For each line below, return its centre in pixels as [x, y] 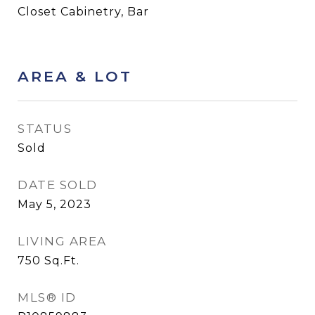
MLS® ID [47, 297]
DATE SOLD [58, 185]
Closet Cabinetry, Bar [83, 12]
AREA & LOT [75, 76]
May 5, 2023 [54, 204]
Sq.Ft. [62, 261]
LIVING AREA [62, 241]
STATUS [45, 129]
